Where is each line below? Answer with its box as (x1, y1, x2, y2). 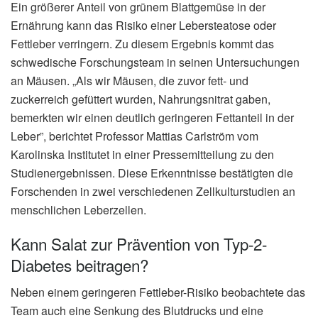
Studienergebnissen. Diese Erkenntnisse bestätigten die (11, 165, 293, 182)
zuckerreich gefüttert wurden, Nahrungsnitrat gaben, (11, 91, 270, 108)
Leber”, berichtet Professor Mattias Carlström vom (11, 128, 258, 145)
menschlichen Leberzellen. (11, 202, 146, 219)
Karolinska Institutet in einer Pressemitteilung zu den (11, 146, 274, 163)
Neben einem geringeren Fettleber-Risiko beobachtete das (11, 284, 305, 301)
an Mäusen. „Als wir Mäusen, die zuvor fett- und (11, 72, 248, 89)
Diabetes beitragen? (11, 253, 148, 276)
